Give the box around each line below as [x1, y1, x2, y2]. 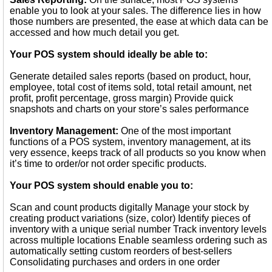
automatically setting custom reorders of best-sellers [10, 246, 232, 256]
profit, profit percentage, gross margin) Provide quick [10, 93, 233, 103]
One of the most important [121, 126, 231, 136]
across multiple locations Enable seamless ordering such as [10, 235, 267, 245]
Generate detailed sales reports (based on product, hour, [10, 71, 251, 81]
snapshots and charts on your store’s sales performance [10, 104, 249, 114]
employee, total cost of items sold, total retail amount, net [10, 82, 251, 92]
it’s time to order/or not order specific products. [10, 158, 206, 169]
